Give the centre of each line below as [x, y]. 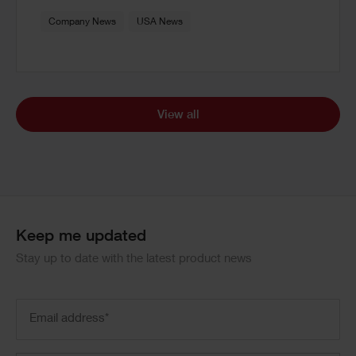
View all [178, 115]
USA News [160, 22]
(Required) [89, 327]
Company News [82, 22]
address [40, 327]
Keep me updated [81, 238]
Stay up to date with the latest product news [134, 260]
